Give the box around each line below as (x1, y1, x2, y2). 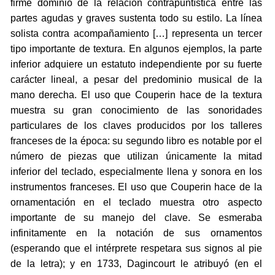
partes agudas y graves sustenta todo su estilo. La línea (10, 12, 262, 23)
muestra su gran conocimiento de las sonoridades (10, 104, 262, 115)
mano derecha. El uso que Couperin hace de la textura (10, 89, 262, 100)
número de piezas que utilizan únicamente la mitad (10, 150, 262, 161)
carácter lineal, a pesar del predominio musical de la (10, 74, 262, 85)
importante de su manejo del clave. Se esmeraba (10, 212, 262, 223)
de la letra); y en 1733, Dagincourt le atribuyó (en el (10, 258, 262, 269)
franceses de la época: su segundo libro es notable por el (10, 135, 262, 146)
